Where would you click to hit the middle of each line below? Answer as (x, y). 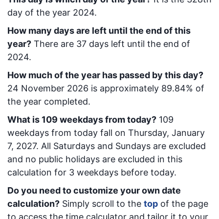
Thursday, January (166, 133)
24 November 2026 (48, 88)
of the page (184, 204)
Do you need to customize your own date (94, 190)
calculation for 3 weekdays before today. (92, 172)
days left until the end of (138, 44)
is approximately (125, 88)
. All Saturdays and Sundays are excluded (121, 146)
